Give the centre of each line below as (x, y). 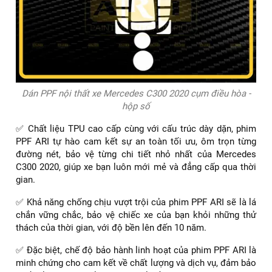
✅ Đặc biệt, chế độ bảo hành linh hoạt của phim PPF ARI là (136, 250)
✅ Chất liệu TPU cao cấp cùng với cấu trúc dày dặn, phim (136, 128)
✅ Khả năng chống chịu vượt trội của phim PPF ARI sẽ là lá (136, 202)
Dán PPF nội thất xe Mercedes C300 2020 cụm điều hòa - (136, 93)
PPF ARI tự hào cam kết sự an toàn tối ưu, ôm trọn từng (136, 141)
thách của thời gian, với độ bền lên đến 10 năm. (111, 227)
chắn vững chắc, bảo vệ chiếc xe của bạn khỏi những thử (136, 215)
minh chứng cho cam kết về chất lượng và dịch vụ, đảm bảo (136, 263)
